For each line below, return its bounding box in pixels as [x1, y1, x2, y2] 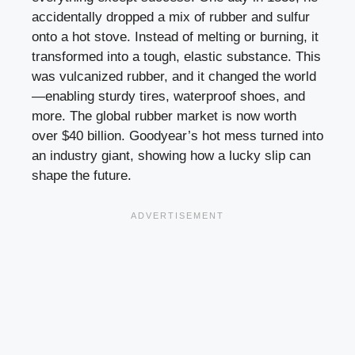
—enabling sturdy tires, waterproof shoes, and [32, 89, 305, 105]
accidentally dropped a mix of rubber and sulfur [32, 10, 310, 25]
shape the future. [32, 168, 132, 184]
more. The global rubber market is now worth [32, 109, 296, 124]
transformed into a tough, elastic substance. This [32, 49, 321, 65]
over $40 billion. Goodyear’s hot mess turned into [32, 128, 323, 144]
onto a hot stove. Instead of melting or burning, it [32, 29, 319, 45]
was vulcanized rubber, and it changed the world [32, 69, 316, 85]
